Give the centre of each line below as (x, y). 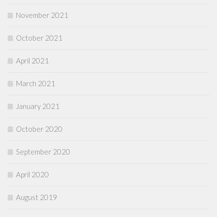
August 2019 (37, 197)
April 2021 (32, 61)
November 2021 (42, 15)
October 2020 (39, 129)
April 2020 (32, 175)
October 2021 (39, 38)
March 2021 (36, 84)
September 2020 (43, 152)
